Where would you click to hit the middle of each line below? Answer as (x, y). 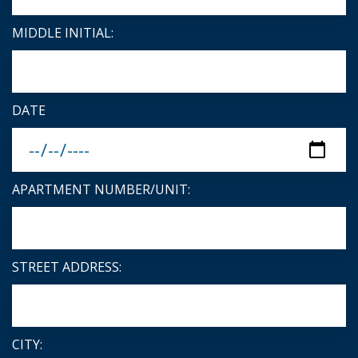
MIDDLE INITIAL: (63, 33)
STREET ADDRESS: (67, 267)
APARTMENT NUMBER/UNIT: (101, 190)
